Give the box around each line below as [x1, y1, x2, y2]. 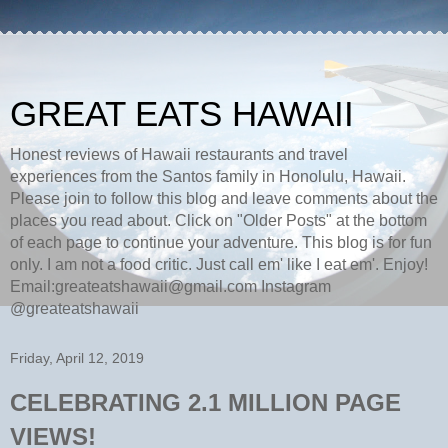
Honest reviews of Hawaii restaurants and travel [10, 146, 348, 163]
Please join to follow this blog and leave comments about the [10, 190, 438, 207]
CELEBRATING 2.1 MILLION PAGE [10, 389, 401, 416]
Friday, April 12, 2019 [10, 350, 144, 366]
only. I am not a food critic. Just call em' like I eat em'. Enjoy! [10, 256, 428, 273]
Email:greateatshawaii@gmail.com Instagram [10, 278, 331, 295]
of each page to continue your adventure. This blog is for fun [10, 234, 432, 251]
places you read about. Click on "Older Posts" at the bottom [10, 212, 427, 229]
